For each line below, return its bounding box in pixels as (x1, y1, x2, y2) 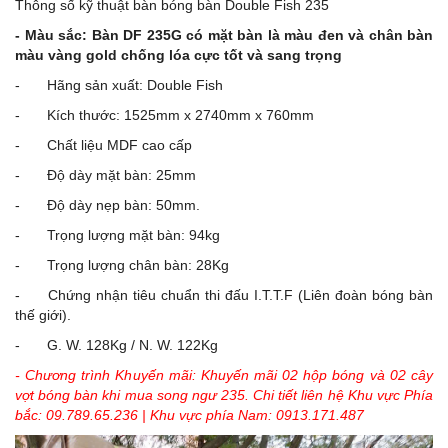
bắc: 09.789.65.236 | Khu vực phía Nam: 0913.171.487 (15, 406, 364, 423)
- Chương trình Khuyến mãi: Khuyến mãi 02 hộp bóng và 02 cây (15, 366, 433, 383)
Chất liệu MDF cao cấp (47, 136, 192, 153)
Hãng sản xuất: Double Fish (47, 76, 223, 93)
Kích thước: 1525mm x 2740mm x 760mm (47, 106, 314, 123)
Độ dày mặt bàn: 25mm (47, 166, 196, 183)
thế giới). (15, 306, 71, 323)
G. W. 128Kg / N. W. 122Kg (47, 336, 218, 353)
